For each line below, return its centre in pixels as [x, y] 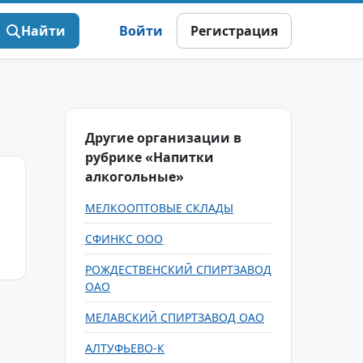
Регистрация [234, 31]
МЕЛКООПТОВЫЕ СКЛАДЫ [159, 208]
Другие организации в [163, 138]
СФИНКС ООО [124, 239]
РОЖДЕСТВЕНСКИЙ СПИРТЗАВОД [178, 269]
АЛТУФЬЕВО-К [125, 348]
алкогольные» [135, 177]
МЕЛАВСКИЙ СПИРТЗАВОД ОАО [175, 317]
